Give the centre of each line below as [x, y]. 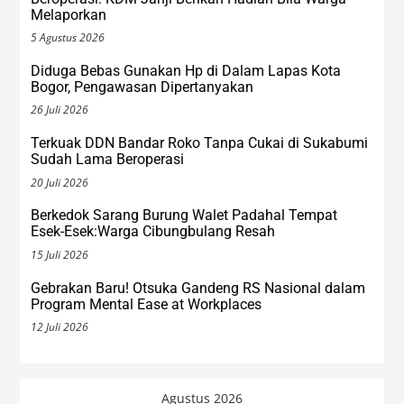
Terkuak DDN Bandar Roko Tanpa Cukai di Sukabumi [200, 143]
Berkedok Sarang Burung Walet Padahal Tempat [184, 216]
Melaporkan [69, 14]
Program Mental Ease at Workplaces [147, 304]
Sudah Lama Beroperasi [108, 160]
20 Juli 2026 [60, 182]
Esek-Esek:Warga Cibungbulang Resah [153, 232]
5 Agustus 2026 [68, 38]
